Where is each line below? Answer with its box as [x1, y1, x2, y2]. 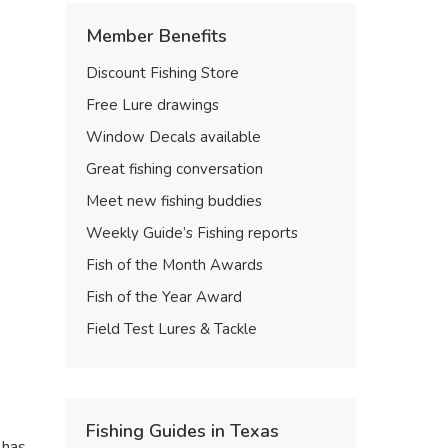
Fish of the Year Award [86, 287, 242, 307]
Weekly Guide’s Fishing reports [86, 223, 298, 243]
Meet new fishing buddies [86, 191, 262, 211]
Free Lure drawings [86, 95, 219, 115]
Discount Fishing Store [86, 63, 239, 83]
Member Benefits [86, 24, 227, 48]
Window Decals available [86, 127, 261, 147]
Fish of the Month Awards [86, 255, 263, 275]
